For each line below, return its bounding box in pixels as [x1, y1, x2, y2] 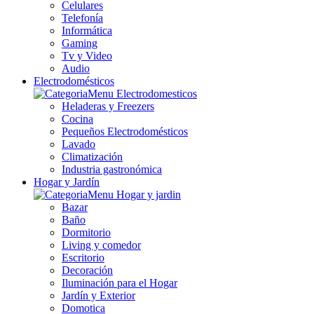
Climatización [62, 150, 123, 163]
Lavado [62, 137, 95, 150]
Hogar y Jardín [34, 175, 100, 188]
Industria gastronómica [62, 163, 162, 175]
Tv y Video [62, 49, 112, 62]
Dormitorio [62, 226, 111, 238]
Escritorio [62, 251, 104, 264]
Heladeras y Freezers [62, 100, 154, 112]
